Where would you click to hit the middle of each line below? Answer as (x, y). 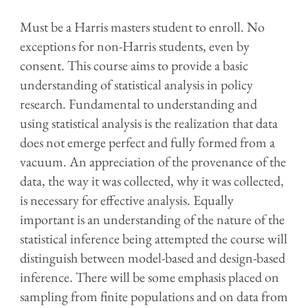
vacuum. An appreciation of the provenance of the (153, 162)
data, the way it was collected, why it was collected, (152, 181)
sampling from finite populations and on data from (154, 297)
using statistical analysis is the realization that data (149, 123)
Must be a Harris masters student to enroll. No (142, 27)
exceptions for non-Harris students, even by (135, 46)
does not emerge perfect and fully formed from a (147, 143)
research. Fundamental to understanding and (139, 104)
